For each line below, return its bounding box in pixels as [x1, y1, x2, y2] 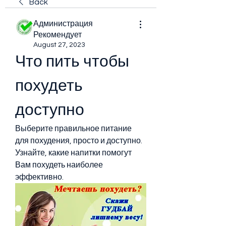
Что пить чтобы [15, 53, 129, 70]
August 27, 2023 [33, 41, 85, 48]
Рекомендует [33, 31, 82, 39]
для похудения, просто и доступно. [15, 137, 142, 145]
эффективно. [15, 173, 64, 181]
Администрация [33, 20, 93, 28]
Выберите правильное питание [15, 125, 132, 133]
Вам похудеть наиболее [15, 161, 103, 169]
